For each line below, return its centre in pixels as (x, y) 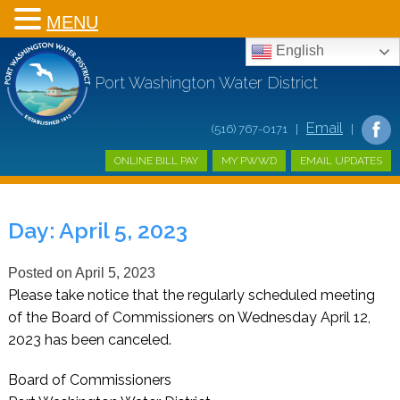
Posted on (41, 272)
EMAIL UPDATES (341, 161)
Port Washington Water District (206, 83)
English (298, 51)
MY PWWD (249, 161)
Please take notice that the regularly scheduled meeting (191, 295)
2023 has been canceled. (89, 339)
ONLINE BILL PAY (156, 161)
